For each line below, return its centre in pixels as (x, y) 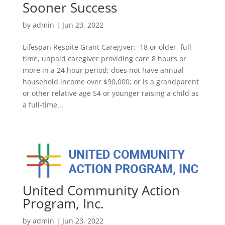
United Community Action (101, 190)
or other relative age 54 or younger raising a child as (110, 93)
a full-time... (43, 104)
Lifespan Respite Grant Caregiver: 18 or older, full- (108, 47)
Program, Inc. (63, 203)
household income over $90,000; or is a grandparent (110, 81)
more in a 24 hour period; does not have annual (103, 70)
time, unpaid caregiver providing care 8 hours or (104, 58)
